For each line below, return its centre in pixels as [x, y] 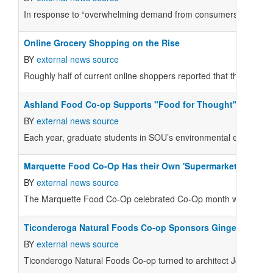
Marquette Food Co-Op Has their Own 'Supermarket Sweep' [146, 166]
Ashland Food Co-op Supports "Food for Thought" [130, 104]
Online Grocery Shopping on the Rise [102, 43]
